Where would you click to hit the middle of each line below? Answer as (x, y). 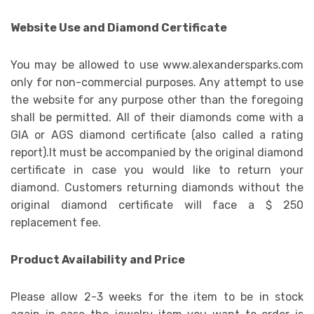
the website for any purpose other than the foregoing (157, 100)
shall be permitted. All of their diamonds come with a (157, 118)
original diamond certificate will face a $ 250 (157, 205)
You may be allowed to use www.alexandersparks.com (157, 65)
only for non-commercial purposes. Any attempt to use (157, 83)
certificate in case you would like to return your (157, 170)
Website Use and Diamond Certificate (119, 28)
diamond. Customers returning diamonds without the (157, 188)
